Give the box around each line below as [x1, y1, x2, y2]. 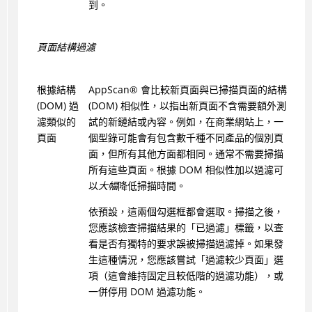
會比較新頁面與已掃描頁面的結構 [137, 83, 287, 97]
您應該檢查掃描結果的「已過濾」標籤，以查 [88, 221, 283, 235]
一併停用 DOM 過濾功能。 [88, 285, 205, 299]
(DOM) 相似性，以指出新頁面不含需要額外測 [88, 99, 286, 113]
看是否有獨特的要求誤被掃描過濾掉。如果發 [88, 237, 283, 251]
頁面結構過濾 [36, 40, 95, 54]
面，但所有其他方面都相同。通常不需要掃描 [88, 147, 283, 161]
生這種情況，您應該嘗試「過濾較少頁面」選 [88, 253, 283, 267]
